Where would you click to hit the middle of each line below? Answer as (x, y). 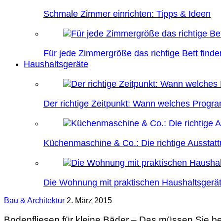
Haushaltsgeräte (56, 64)
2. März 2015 (89, 201)
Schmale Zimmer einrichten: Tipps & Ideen (127, 14)
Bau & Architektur (34, 201)
